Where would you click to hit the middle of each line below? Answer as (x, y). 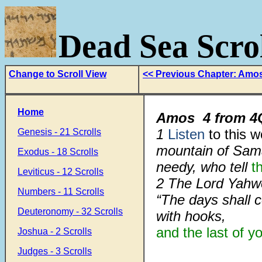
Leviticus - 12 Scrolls (61, 172)
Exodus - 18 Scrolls (58, 152)
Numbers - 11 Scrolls (61, 192)
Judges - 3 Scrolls (55, 251)
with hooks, (191, 216)
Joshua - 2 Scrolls (55, 231)
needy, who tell (204, 167)
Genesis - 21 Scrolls (59, 132)
